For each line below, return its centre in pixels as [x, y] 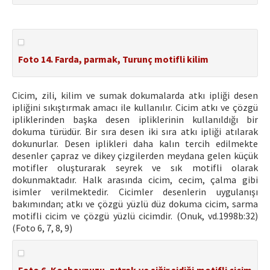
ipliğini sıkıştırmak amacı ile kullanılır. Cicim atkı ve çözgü [135, 107]
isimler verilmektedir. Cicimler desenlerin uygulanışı [135, 192]
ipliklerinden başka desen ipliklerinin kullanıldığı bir [135, 119]
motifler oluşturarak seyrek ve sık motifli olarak [135, 168]
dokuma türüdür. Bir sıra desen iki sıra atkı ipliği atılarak [135, 131]
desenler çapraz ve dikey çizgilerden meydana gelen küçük [135, 155]
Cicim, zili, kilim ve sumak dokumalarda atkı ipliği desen [135, 95]
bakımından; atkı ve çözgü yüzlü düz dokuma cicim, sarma [135, 204]
